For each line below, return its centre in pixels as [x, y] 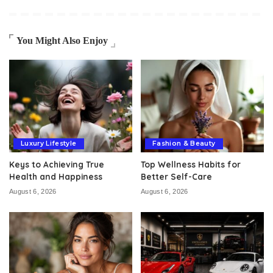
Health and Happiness [56, 176]
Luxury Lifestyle [49, 143]
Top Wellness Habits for [191, 164]
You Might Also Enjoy [62, 41]
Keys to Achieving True [57, 164]
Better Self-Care [176, 176]
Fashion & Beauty [184, 143]
